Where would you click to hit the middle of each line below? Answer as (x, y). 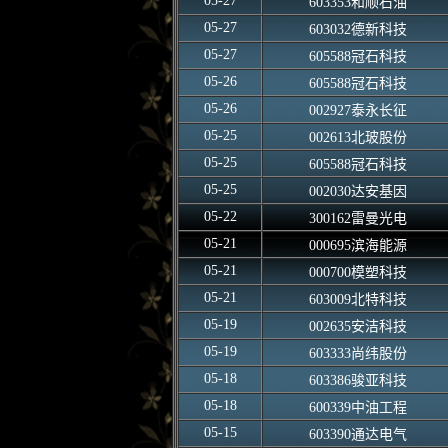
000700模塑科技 (357, 272)
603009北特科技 (357, 299)
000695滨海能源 (357, 245)
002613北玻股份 (357, 137)
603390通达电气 (357, 434)
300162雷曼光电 (357, 218)
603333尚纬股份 (357, 353)
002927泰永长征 (357, 110)
